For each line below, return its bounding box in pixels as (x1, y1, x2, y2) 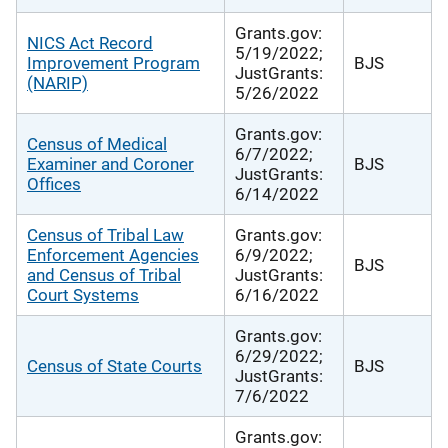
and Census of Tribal (27, 264, 181, 285)
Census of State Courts (27, 355, 202, 376)
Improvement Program (27, 52, 200, 73)
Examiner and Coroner (27, 153, 194, 174)
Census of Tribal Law (27, 224, 184, 245)
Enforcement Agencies (27, 244, 199, 265)
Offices (27, 173, 81, 194)
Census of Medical (27, 133, 167, 154)
